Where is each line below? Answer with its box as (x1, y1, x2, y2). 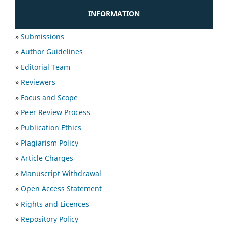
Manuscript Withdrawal (21, 168, 101, 179)
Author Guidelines (21, 46, 83, 56)
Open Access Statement (21, 184, 102, 194)
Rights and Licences (21, 199, 89, 209)
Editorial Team (21, 62, 70, 72)
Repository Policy (21, 214, 78, 224)
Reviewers (21, 77, 55, 87)
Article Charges (21, 153, 73, 163)
